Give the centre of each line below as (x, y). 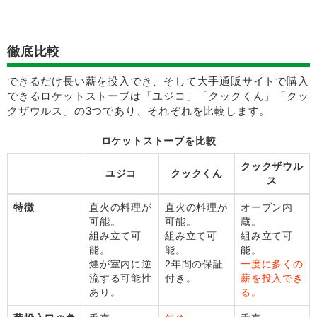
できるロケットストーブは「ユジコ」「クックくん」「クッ (158, 96)
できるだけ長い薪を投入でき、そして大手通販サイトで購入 (158, 81)
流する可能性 (121, 278)
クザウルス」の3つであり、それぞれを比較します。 (139, 110)
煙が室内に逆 (121, 264)
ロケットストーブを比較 (158, 140)
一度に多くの (272, 264)
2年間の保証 (194, 264)
